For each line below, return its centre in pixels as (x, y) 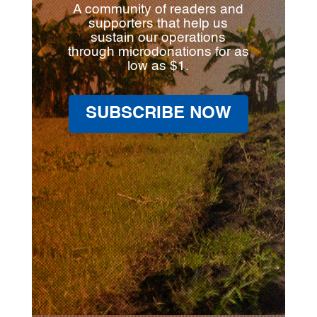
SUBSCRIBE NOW (158, 114)
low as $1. (158, 66)
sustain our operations (158, 38)
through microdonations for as (158, 52)
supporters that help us (158, 23)
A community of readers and (158, 9)
